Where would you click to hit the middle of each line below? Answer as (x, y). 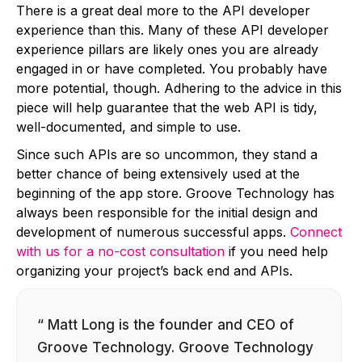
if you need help (276, 251)
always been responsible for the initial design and (167, 212)
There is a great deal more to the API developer (163, 10)
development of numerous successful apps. (153, 232)
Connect (316, 232)
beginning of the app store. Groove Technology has (175, 193)
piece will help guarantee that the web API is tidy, (167, 107)
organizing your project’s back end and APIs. (154, 270)
